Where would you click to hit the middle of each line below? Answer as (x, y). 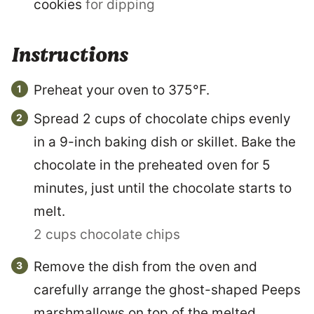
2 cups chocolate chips (107, 234)
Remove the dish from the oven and (145, 266)
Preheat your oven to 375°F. (122, 90)
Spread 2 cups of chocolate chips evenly (162, 118)
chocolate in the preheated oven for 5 (152, 165)
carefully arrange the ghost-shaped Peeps (167, 289)
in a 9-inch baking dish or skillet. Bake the (165, 142)
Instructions (71, 55)
